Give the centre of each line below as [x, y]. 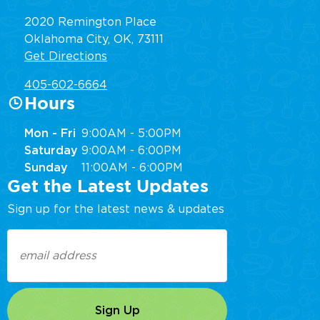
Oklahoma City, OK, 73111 [94, 39]
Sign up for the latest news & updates [116, 210]
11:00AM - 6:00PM [132, 168]
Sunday [46, 168]
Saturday [51, 151]
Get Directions [66, 56]
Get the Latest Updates [108, 187]
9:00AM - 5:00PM [131, 134]
